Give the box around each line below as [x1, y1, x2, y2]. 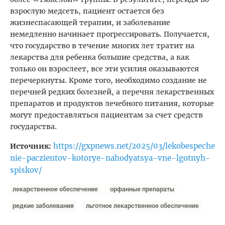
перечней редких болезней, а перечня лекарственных [10, 87, 214, 97]
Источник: [10, 142, 51, 151]
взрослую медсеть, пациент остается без [10, 7, 164, 16]
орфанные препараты [110, 187, 174, 193]
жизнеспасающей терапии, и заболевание [10, 18, 170, 28]
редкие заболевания [13, 203, 74, 209]
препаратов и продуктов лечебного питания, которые [10, 99, 214, 108]
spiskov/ [10, 165, 42, 175]
